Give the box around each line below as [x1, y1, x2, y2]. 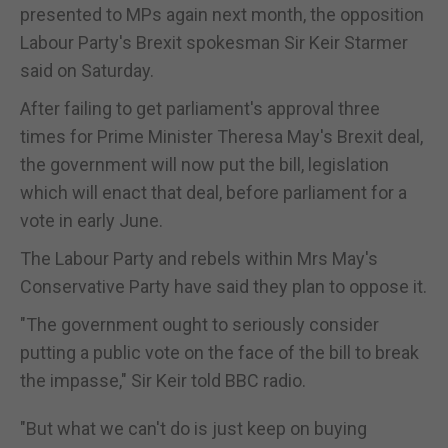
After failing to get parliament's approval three [20, 97, 380, 119]
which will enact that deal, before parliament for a [20, 181, 407, 203]
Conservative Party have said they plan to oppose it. [20, 275, 427, 297]
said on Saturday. [20, 59, 154, 81]
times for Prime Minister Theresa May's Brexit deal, [20, 125, 423, 147]
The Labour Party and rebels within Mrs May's [20, 247, 378, 269]
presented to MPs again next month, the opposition [20, 3, 424, 25]
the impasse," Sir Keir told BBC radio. [20, 369, 306, 391]
